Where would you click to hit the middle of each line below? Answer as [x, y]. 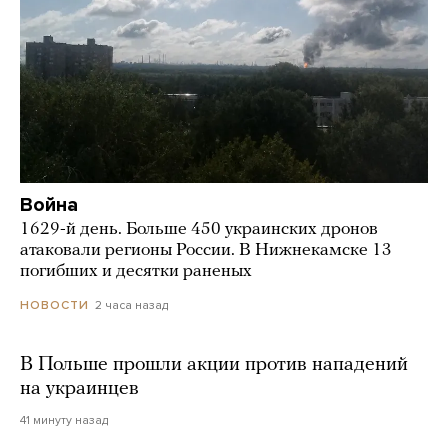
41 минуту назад [64, 420]
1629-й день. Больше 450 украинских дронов [199, 230]
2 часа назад [131, 305]
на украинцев [79, 389]
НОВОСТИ [54, 305]
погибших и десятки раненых [136, 272]
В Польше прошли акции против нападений [214, 365]
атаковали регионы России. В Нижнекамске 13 [206, 251]
